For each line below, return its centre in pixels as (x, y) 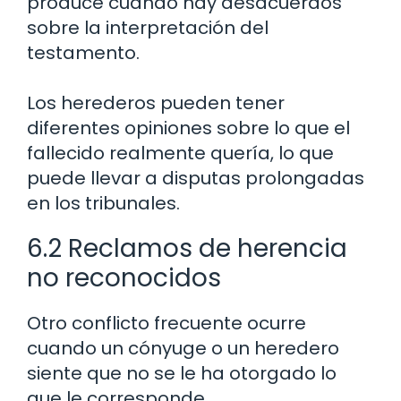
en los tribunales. (103, 203)
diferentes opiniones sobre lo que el (188, 128)
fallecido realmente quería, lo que (180, 153)
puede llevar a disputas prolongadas (196, 178)
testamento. (83, 52)
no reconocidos (124, 277)
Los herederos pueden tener (156, 102)
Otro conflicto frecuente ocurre (166, 323)
